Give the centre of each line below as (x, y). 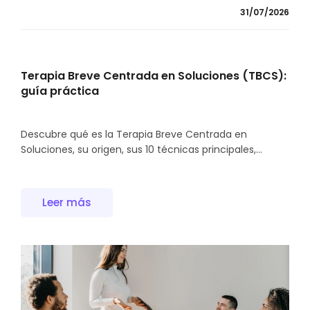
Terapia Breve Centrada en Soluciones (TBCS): (154, 75)
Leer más (67, 203)
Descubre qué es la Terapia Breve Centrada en (134, 134)
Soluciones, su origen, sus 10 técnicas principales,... (142, 149)
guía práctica (60, 91)
